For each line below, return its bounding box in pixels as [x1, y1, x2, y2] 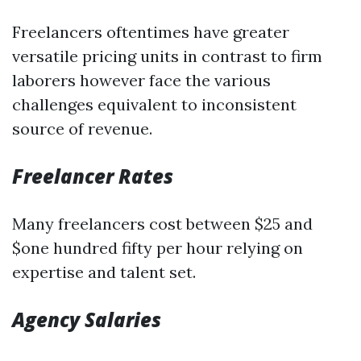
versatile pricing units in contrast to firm [12, 46, 322, 66]
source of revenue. [12, 118, 152, 139]
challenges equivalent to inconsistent [12, 94, 297, 114]
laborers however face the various [12, 70, 271, 90]
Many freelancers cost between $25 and [12, 214, 313, 234]
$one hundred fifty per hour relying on [12, 238, 303, 258]
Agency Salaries [12, 306, 161, 333]
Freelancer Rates [12, 163, 173, 189]
